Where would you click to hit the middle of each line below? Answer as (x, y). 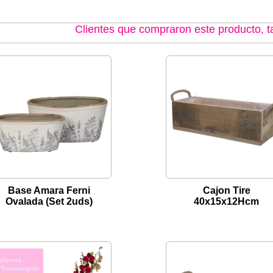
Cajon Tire (226, 191)
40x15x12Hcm (226, 202)
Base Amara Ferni (49, 191)
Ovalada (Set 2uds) (49, 202)
